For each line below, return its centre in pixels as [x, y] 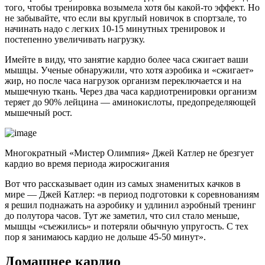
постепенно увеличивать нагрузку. [75, 39]
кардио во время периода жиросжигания [87, 163]
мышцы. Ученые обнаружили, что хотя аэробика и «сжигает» [129, 70]
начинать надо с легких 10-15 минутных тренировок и [115, 28]
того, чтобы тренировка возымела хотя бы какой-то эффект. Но [132, 7]
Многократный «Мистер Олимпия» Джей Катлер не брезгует [129, 153]
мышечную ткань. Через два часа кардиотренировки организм [131, 91]
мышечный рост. [38, 112]
